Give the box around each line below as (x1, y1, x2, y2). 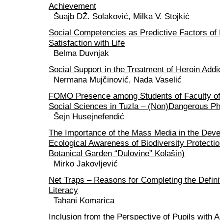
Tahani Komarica (54, 195, 114, 206)
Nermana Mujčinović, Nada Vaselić (54, 75, 182, 85)
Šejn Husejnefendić (54, 111, 124, 122)
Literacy (49, 185, 78, 195)
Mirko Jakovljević (54, 159, 118, 169)
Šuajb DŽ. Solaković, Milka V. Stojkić (54, 11, 190, 22)
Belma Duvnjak (54, 48, 109, 58)
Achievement (49, 1, 96, 11)
